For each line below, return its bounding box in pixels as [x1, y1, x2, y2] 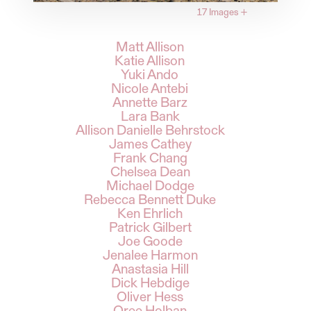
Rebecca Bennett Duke [84, 193, 216, 208]
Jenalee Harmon [102, 249, 198, 263]
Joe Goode [117, 235, 183, 249]
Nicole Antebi [111, 82, 189, 96]
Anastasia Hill [111, 262, 189, 277]
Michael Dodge [106, 179, 194, 194]
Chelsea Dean [110, 165, 190, 180]
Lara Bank [120, 110, 180, 124]
